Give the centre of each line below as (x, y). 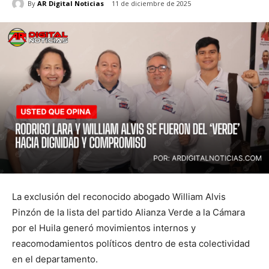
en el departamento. (55, 259)
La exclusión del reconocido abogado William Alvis (119, 196)
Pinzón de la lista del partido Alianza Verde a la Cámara (128, 212)
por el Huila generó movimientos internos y (104, 228)
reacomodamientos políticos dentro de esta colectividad (131, 243)
